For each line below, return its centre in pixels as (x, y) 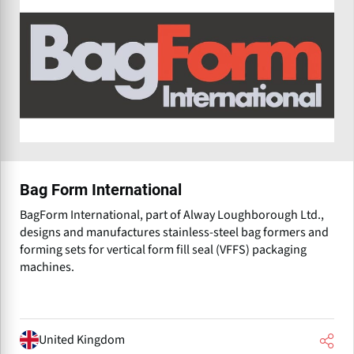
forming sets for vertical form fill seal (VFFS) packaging (163, 250)
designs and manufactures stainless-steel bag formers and (174, 233)
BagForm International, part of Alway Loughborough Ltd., (172, 215)
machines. (47, 267)
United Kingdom (82, 339)
